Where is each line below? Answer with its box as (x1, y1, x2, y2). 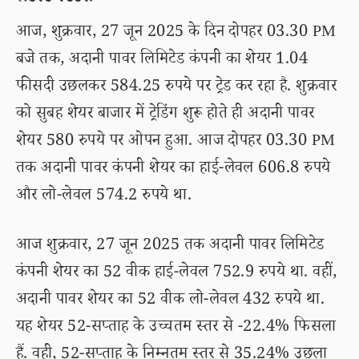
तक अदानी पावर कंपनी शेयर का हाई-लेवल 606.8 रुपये (16, 157, 331, 183)
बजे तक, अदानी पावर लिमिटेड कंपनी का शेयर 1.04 (16, 48, 309, 74)
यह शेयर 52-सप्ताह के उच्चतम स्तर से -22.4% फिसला (16, 316, 337, 341)
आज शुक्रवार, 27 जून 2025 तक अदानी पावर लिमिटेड (16, 234, 325, 260)
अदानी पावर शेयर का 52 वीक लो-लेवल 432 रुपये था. (16, 288, 325, 314)
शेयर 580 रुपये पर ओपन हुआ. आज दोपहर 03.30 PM (16, 130, 336, 155)
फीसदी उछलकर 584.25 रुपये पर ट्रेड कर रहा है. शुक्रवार (16, 75, 337, 101)
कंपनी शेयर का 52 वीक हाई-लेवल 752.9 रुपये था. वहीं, (16, 261, 337, 287)
